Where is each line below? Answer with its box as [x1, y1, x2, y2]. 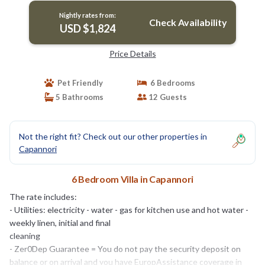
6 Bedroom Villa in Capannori [71, 173, 194, 185]
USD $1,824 [59, 21, 115, 35]
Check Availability [148, 16, 227, 28]
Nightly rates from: [59, 11, 116, 19]
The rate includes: [9, 191, 77, 202]
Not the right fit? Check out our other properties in [19, 131, 207, 141]
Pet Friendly [53, 77, 103, 88]
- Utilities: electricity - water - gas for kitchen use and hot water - [9, 204, 248, 215]
